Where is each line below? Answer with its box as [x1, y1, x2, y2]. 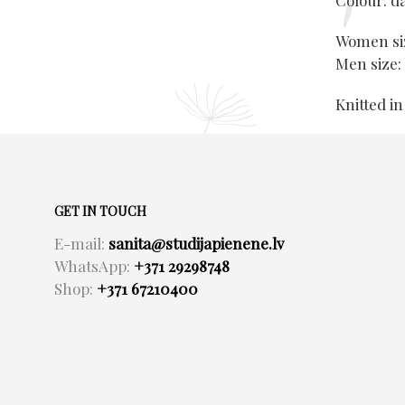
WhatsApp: [54, 256, 134, 276]
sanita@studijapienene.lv [108, 233, 284, 253]
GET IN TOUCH [54, 202, 146, 220]
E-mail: [54, 233, 108, 253]
